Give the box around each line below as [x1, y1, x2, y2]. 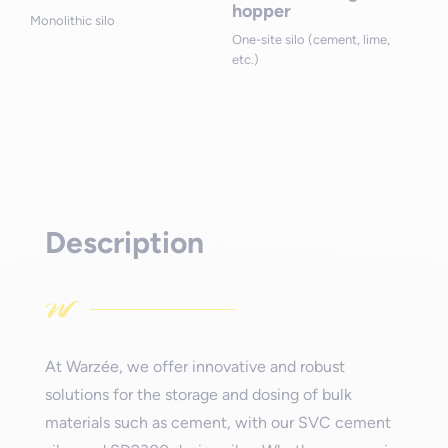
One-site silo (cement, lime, [231, 32, 390, 48]
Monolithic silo [30, 13, 115, 29]
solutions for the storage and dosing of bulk [44, 385, 352, 405]
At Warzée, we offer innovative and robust [44, 357, 345, 377]
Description [44, 223, 204, 261]
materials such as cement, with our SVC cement [44, 413, 391, 433]
